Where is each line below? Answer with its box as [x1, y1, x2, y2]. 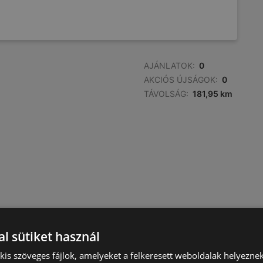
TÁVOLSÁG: [144, 89, 188, 99]
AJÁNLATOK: [144, 60, 195, 70]
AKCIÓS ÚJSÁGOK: [144, 75, 218, 85]
